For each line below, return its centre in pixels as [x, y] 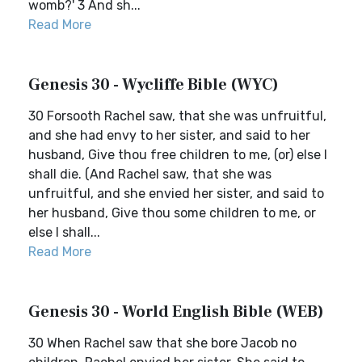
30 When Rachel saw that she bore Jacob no [162, 343]
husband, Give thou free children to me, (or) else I [178, 155]
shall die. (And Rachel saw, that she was [150, 174]
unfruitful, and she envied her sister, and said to [176, 194]
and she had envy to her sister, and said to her [169, 135]
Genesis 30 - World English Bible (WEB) [176, 312]
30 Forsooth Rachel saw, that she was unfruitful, [177, 116]
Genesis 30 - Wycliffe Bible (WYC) [154, 85]
